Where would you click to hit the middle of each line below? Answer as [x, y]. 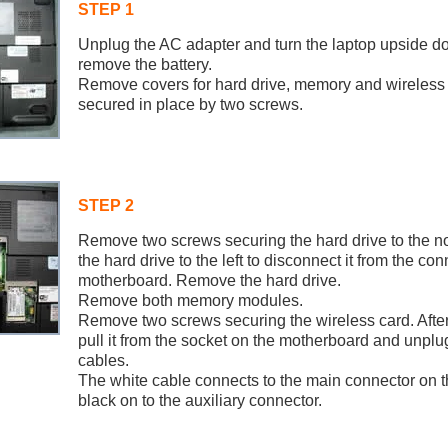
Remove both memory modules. [190, 300]
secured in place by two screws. [190, 104]
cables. [103, 360]
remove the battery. [144, 64]
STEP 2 [105, 205]
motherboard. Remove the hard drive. [209, 280]
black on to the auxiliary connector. [199, 400]
